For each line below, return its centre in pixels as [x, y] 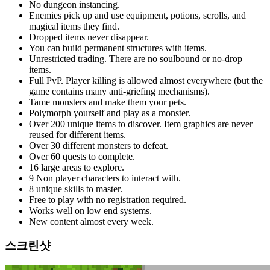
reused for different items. [77, 134]
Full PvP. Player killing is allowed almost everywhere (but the [146, 80]
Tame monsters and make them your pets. [108, 102]
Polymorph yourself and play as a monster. [110, 113]
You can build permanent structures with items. [118, 48]
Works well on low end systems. [90, 210]
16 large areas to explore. [77, 167]
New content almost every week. [91, 221]
